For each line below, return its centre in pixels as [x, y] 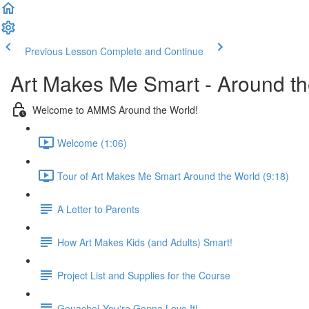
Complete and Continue [152, 51]
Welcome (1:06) [92, 142]
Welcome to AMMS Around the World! [115, 109]
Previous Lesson [61, 51]
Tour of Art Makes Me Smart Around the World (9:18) [173, 176]
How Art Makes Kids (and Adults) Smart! [145, 242]
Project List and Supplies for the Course [144, 275]
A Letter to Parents [98, 209]
